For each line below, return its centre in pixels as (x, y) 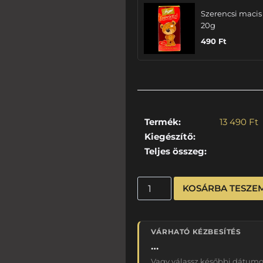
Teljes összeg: (175, 151)
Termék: (162, 122)
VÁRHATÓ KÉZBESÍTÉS (196, 232)
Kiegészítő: (170, 137)
